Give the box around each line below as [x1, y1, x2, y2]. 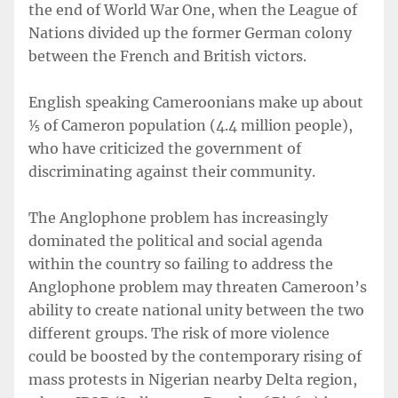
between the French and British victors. [28, 47, 306, 65]
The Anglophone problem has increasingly [28, 209, 328, 227]
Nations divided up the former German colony [28, 24, 352, 42]
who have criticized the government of [28, 139, 301, 157]
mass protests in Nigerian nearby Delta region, [28, 370, 357, 388]
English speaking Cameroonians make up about [28, 93, 363, 111]
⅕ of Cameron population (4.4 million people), [28, 116, 353, 134]
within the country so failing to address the [28, 255, 333, 273]
